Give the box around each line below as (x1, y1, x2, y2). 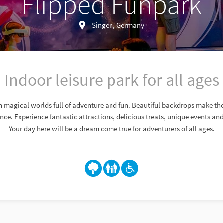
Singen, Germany (91, 20, 144, 30)
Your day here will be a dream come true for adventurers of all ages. (8, 123, 215, 133)
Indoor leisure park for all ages (4, 69, 219, 90)
